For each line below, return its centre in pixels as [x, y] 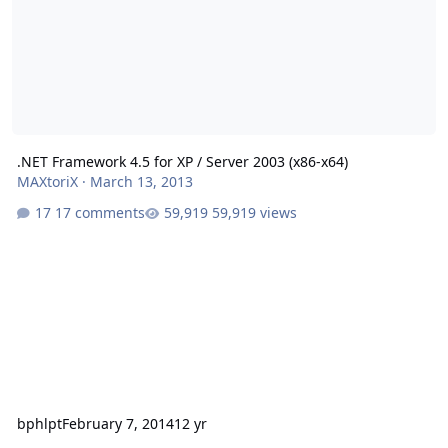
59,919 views [254, 213]
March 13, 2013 [141, 181]
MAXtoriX [47, 181]
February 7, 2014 [117, 424]
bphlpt [39, 424]
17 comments [99, 213]
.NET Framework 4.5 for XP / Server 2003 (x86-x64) [182, 161]
